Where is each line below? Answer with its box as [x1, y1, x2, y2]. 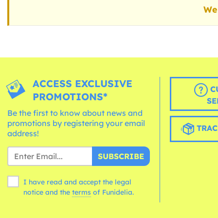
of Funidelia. [93, 188, 134, 197]
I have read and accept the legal [23, 178, 131, 186]
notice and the [23, 188, 72, 197]
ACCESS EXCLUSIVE [33, 77, 133, 90]
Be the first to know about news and [7, 108, 143, 118]
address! [7, 128, 39, 138]
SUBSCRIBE [97, 151, 144, 161]
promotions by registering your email [7, 118, 145, 128]
